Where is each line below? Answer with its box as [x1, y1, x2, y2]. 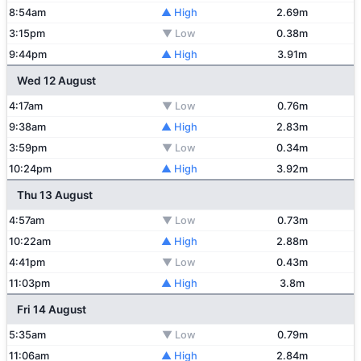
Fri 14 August [17, 303, 86, 316]
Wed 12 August [17, 74, 96, 87]
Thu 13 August [17, 189, 93, 201]
